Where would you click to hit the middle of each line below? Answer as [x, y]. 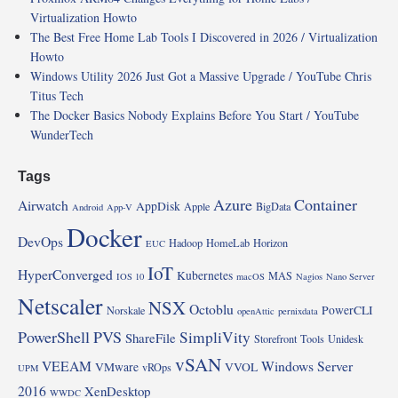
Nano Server [350, 276]
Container [326, 204]
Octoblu [211, 308]
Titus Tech [57, 95]
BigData [273, 206]
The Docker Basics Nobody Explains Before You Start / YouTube [195, 115]
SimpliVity [215, 337]
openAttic [256, 310]
